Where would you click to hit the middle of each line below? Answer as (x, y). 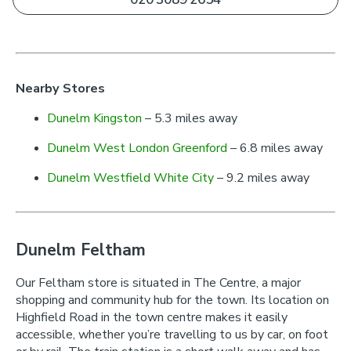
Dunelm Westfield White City (130, 178)
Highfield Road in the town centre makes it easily (152, 317)
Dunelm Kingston (94, 118)
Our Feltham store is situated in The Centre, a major (158, 283)
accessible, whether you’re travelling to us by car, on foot (172, 335)
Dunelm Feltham (81, 250)
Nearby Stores (60, 88)
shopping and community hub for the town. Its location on (172, 300)
